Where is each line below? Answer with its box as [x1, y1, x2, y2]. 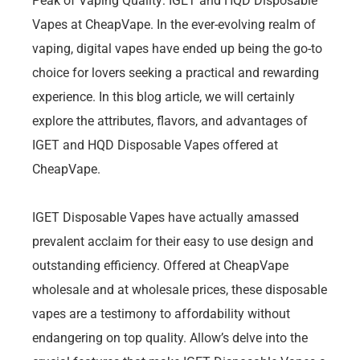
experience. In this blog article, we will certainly [32, 88, 295, 104]
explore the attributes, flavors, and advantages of [32, 112, 308, 129]
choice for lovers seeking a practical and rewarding [32, 64, 319, 80]
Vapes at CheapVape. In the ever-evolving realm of [32, 16, 316, 32]
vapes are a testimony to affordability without [32, 305, 290, 321]
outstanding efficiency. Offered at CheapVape [32, 257, 288, 273]
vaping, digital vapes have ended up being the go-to [32, 40, 322, 56]
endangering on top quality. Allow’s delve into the [32, 329, 308, 346]
